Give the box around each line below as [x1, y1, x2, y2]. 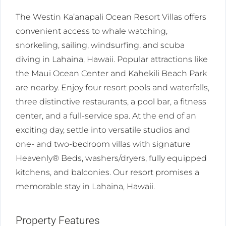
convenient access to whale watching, [16, 26, 167, 36]
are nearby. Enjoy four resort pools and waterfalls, [16, 83, 209, 93]
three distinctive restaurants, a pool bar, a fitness [16, 97, 206, 107]
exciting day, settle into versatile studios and [16, 125, 190, 135]
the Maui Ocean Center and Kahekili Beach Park [16, 69, 207, 79]
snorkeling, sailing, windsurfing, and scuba [16, 40, 185, 50]
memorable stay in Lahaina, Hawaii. [16, 182, 155, 192]
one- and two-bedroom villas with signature [16, 139, 191, 149]
